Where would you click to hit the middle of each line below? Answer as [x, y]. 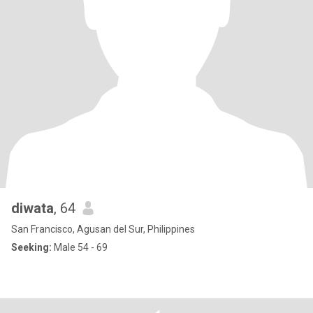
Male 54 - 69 [80, 247]
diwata [32, 208]
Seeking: [31, 247]
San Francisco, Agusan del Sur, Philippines [103, 229]
